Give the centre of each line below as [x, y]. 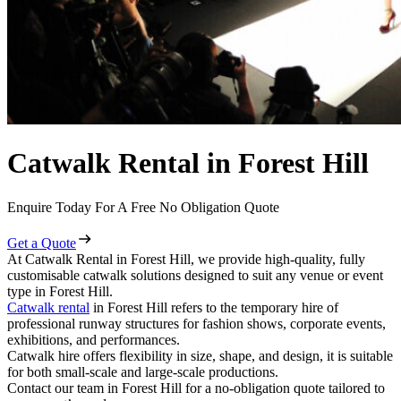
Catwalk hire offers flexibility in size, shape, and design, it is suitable [200, 355]
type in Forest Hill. [60, 291]
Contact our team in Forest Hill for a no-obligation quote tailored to [196, 388]
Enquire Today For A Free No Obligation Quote [143, 207]
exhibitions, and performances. [95, 339]
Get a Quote [42, 243]
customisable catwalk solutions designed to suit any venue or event [195, 275]
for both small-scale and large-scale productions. [145, 371]
